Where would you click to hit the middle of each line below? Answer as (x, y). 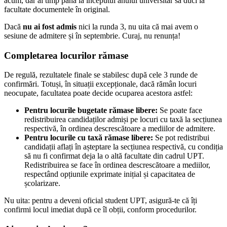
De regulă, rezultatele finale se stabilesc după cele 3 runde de (101, 75)
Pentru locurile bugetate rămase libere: (91, 110)
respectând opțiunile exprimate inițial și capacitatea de (110, 174)
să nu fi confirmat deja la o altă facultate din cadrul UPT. (114, 156)
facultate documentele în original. (57, 9)
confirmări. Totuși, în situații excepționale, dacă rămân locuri (100, 84)
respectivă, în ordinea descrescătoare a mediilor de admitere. (120, 129)
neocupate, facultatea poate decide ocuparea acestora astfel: (98, 93)
